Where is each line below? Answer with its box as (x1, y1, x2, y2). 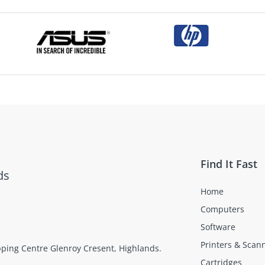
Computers (201, 203, 244, 215)
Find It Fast (201, 157, 257, 172)
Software (201, 221, 235, 233)
